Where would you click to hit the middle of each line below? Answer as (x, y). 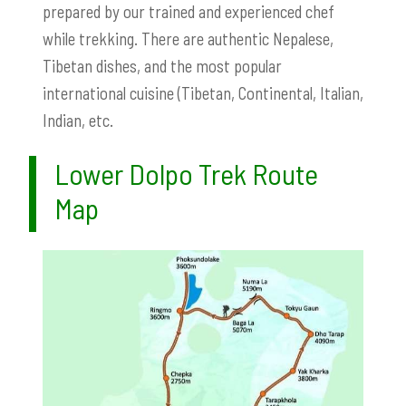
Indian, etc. (78, 120)
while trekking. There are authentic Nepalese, (188, 38)
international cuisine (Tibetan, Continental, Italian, (203, 92)
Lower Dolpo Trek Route (186, 173)
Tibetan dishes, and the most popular (162, 65)
